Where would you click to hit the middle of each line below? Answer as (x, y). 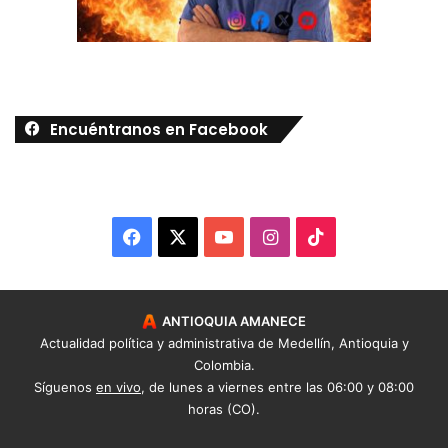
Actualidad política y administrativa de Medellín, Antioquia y (224, 342)
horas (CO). (224, 408)
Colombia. (224, 364)
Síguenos (65, 386)
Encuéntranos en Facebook (159, 129)
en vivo (118, 386)
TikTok (352, 235)
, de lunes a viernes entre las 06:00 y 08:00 (277, 386)
